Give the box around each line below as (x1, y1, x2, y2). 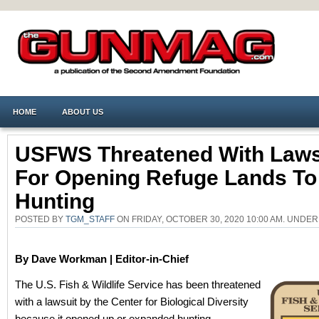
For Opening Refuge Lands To (15, 166, 317, 189)
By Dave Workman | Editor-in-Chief (15, 253, 189, 265)
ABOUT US (62, 108, 103, 116)
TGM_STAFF (66, 214, 115, 224)
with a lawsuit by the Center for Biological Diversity (15, 296, 249, 308)
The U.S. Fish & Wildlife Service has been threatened (15, 278, 261, 291)
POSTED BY (15, 214, 66, 224)
